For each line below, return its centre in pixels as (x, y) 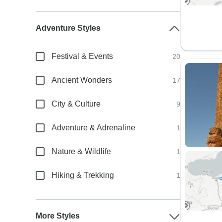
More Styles (58, 216)
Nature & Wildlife (82, 151)
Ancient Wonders (82, 80)
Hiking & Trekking (83, 175)
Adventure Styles (68, 28)
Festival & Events (83, 56)
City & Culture (76, 104)
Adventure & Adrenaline (94, 128)
